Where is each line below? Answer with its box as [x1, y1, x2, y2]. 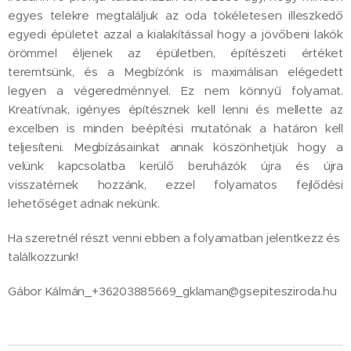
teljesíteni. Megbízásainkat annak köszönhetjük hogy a [8, 139, 343, 154]
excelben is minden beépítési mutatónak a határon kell [8, 121, 343, 136]
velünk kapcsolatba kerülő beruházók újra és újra [8, 158, 343, 173]
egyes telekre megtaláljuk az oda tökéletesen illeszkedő [8, 8, 343, 23]
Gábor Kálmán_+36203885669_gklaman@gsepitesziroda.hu [8, 284, 337, 299]
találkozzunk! [8, 249, 79, 264]
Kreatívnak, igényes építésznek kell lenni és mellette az [8, 102, 343, 117]
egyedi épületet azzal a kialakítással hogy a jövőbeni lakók [8, 27, 343, 42]
